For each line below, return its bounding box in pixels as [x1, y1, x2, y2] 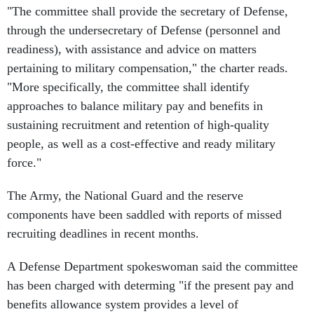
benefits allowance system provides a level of [7, 297, 238, 311]
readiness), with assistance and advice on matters [7, 42, 257, 56]
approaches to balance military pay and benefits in [7, 99, 263, 113]
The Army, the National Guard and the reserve [7, 189, 243, 203]
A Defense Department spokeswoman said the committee [7, 259, 298, 273]
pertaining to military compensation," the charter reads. [7, 61, 288, 75]
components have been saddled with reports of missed [7, 207, 282, 221]
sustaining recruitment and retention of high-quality [7, 118, 269, 132]
